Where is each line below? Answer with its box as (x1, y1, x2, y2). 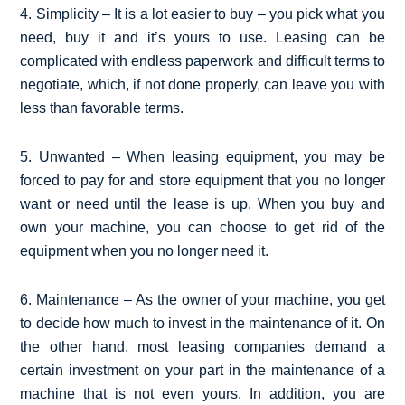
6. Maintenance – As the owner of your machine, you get (20, 291, 385, 307)
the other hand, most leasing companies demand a (20, 338, 385, 354)
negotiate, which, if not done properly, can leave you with (20, 76, 385, 92)
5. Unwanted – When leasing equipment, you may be (20, 148, 385, 165)
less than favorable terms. (20, 99, 184, 116)
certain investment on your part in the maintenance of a (20, 362, 385, 378)
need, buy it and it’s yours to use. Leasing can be (20, 29, 385, 45)
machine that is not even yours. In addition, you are (20, 385, 385, 401)
